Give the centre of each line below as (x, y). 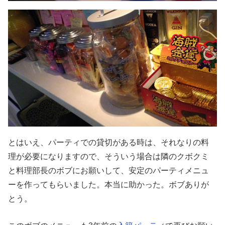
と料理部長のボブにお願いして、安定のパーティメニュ (109, 170)
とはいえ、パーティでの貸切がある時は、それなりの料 (109, 142)
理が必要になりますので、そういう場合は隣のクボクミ (109, 156)
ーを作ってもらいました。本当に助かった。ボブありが (109, 184)
